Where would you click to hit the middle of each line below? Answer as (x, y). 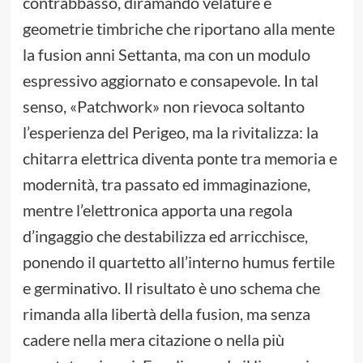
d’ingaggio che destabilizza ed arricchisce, (165, 236)
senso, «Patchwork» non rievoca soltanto (163, 107)
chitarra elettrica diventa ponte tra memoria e (179, 158)
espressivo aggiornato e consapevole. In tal (170, 81)
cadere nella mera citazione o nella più (153, 340)
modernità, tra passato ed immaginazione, (166, 184)
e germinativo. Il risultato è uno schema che (171, 288)
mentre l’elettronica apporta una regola (157, 210)
